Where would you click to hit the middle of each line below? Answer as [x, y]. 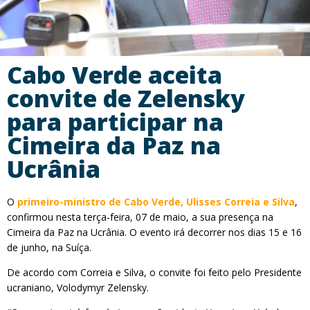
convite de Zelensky [126, 98]
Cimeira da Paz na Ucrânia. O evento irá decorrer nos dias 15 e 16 [154, 232]
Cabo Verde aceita [115, 75]
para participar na [115, 122]
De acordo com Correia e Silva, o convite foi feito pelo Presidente [154, 272]
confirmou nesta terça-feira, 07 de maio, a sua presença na [140, 217]
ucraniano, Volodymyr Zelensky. [79, 288]
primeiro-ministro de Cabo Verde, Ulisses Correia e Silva [156, 202]
